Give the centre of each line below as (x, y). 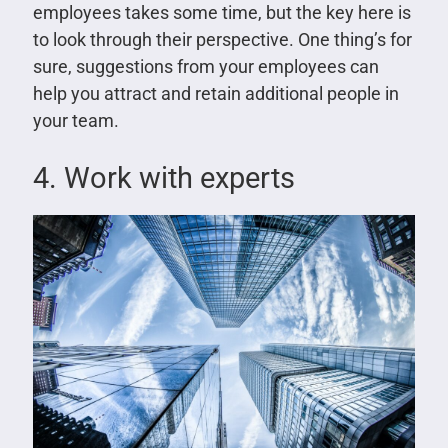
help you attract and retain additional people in (215, 93)
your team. (75, 120)
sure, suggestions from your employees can (205, 66)
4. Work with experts (163, 177)
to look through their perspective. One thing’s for (222, 39)
